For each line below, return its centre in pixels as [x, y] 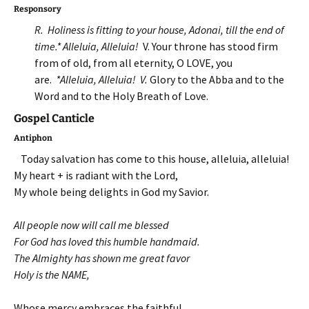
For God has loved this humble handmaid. [107, 241]
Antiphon [33, 138]
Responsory [38, 9]
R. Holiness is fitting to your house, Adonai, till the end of [159, 30]
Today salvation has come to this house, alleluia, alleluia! [154, 159]
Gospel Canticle [54, 118]
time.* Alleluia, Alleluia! [88, 46]
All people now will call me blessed [91, 225]
